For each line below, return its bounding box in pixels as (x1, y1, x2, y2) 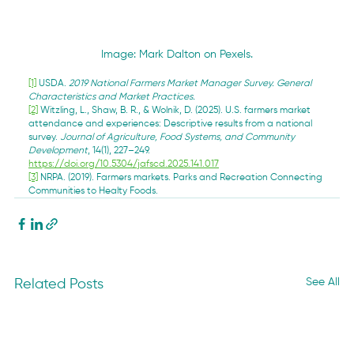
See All (305, 276, 340, 288)
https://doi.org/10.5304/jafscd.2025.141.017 (28, 159, 220, 169)
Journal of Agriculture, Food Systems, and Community (60, 132, 298, 142)
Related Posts (14, 277, 104, 292)
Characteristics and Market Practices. (28, 92, 196, 102)
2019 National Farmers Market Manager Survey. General (69, 78, 314, 88)
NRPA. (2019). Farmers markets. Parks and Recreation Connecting (38, 172, 326, 183)
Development (28, 145, 88, 156)
